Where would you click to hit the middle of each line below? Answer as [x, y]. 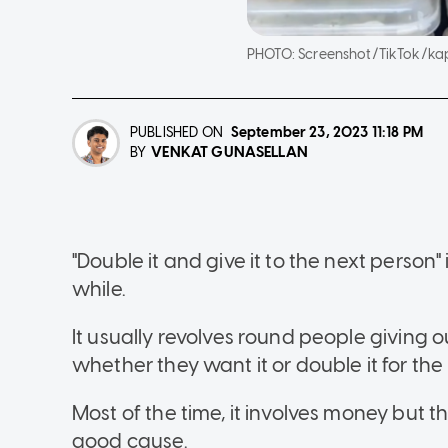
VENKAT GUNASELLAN [229, 152]
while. [99, 289]
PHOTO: [273, 55]
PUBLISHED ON [176, 133]
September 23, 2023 [299, 133]
